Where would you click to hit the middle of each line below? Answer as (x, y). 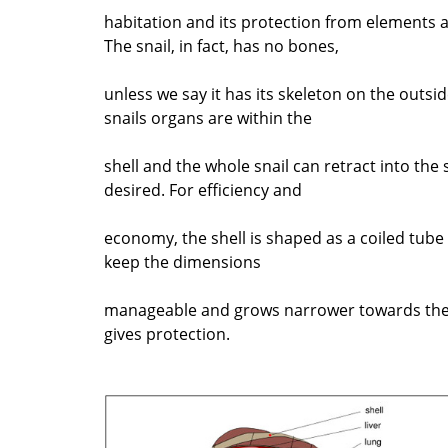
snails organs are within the (208, 117)
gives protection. (167, 333)
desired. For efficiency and (203, 189)
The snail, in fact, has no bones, (221, 45)
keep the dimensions (182, 261)
